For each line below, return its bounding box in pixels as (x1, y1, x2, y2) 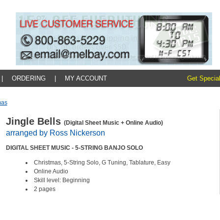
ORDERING (11, 75, 46, 82)
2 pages (33, 186, 55, 192)
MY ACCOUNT (64, 75, 107, 82)
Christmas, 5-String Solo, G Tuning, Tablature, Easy (33, 159, 172, 166)
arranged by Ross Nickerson (5, 129, 105, 137)
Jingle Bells (5, 116, 64, 127)
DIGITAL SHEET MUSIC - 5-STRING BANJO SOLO (5, 144, 144, 151)
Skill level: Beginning (33, 177, 91, 184)
